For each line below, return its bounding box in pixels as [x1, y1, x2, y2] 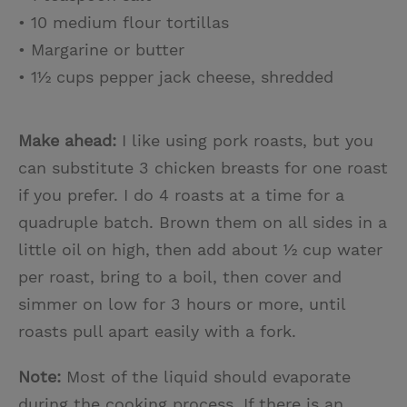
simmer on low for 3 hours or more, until [18, 293, 345, 313]
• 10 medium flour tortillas [18, 12, 229, 32]
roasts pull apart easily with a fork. [18, 321, 296, 341]
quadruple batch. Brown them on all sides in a [18, 212, 387, 232]
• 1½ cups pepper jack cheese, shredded [18, 66, 333, 86]
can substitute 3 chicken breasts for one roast [18, 157, 388, 177]
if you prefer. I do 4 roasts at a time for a [18, 184, 344, 204]
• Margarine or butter [18, 39, 184, 59]
